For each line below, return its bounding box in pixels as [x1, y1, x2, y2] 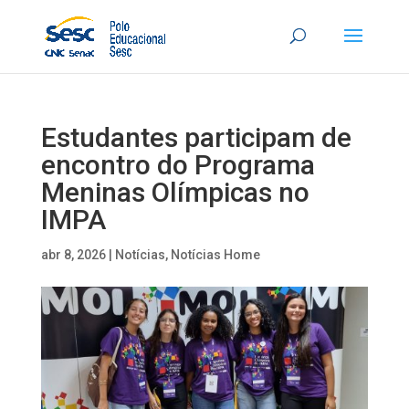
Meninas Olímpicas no [40, 176, 309, 208]
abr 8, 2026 [40, 247, 106, 262]
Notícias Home [170, 247, 260, 262]
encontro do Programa [40, 149, 315, 181]
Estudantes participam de [40, 121, 351, 153]
